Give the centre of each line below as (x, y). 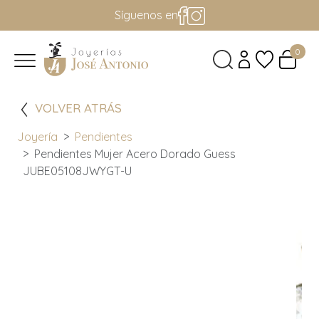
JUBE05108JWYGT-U (77, 171)
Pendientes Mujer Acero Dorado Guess (135, 154)
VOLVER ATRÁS (78, 108)
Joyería (37, 137)
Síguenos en (146, 15)
